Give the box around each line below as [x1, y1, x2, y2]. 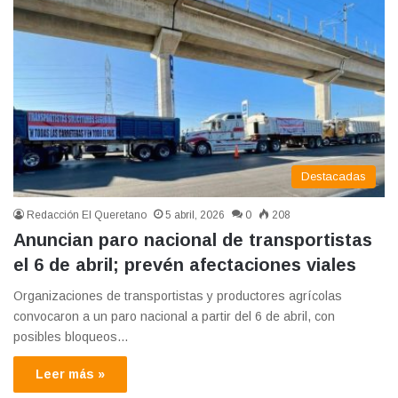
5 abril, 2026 [165, 208, 225, 221]
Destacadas [301, 169, 366, 183]
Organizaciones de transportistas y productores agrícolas [13, 288, 342, 303]
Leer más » [36, 366, 105, 381]
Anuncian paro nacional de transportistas [13, 229, 372, 250]
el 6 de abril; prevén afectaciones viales [13, 254, 356, 275]
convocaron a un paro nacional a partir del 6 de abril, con [13, 308, 335, 323]
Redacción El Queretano [27, 208, 147, 221]
